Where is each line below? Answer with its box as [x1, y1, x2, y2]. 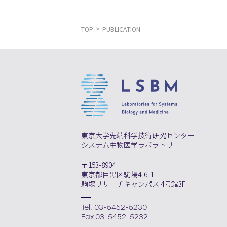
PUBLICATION [102, 26, 140, 33]
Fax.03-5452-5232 [81, 212, 148, 221]
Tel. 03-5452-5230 [81, 203, 147, 212]
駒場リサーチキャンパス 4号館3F [81, 180, 185, 189]
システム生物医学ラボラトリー [81, 141, 180, 150]
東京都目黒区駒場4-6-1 [81, 170, 154, 179]
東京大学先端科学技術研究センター [81, 131, 195, 140]
